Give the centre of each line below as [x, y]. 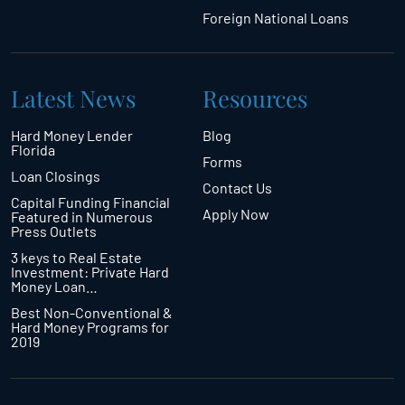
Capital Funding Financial [90, 202]
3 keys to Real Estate [76, 257]
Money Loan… [54, 286]
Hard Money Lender [72, 136]
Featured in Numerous [82, 217]
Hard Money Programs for [90, 326]
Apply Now [236, 213]
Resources [255, 98]
